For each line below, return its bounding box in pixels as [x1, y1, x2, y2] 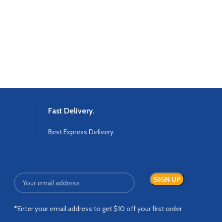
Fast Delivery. [48, 106, 95, 116]
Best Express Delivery [48, 127, 113, 137]
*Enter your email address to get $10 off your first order [14, 204, 182, 214]
